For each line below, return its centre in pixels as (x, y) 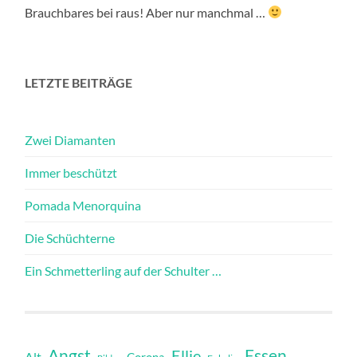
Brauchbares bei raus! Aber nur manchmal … (147, 12)
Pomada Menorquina (83, 205)
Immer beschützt (71, 172)
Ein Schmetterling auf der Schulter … (124, 270)
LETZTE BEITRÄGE (79, 82)
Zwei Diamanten (71, 139)
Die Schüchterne (70, 237)
